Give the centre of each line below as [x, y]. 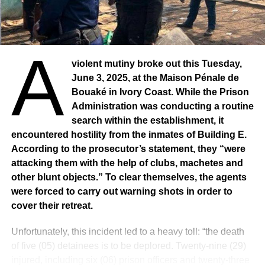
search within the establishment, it [148, 120]
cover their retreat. [52, 205]
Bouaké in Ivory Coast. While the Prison [161, 92]
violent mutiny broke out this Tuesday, [157, 63]
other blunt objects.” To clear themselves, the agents [129, 177]
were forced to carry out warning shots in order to [122, 191]
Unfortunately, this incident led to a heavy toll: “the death [127, 231]
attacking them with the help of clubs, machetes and [127, 163]
